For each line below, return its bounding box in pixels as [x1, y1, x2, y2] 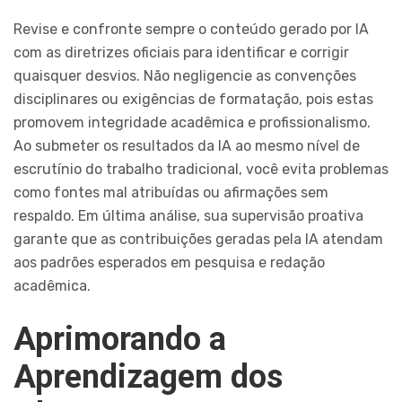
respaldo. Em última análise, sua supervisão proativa [13, 207, 363, 225]
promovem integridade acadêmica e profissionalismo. [13, 114, 371, 132]
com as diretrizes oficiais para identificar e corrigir [13, 44, 349, 62]
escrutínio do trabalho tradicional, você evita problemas [13, 161, 389, 179]
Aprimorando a [13, 320, 226, 359]
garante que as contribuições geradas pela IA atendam [13, 231, 383, 249]
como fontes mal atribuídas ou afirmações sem [13, 184, 328, 202]
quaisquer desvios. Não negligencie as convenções [13, 67, 356, 85]
